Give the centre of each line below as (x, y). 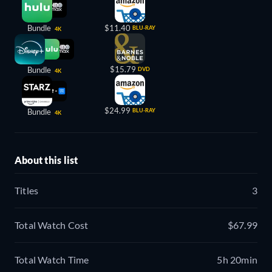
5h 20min (237, 260)
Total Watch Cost (52, 225)
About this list (46, 160)
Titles (27, 191)
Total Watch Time (52, 260)
